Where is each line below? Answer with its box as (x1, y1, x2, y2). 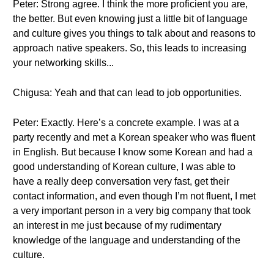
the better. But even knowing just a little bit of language (13, 13, 248, 24)
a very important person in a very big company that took (13, 206, 251, 216)
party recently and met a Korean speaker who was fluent (13, 132, 255, 143)
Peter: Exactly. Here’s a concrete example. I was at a (13, 117, 239, 128)
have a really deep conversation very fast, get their (13, 176, 229, 187)
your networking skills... (13, 57, 114, 68)
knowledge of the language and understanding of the (13, 235, 240, 245)
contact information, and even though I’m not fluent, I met (13, 191, 256, 201)
